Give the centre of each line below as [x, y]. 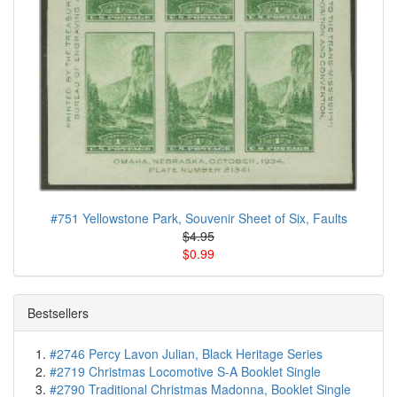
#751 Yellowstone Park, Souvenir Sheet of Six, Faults [198, 218]
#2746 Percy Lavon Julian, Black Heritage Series [186, 354]
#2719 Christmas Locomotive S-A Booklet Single [185, 372]
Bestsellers [58, 313]
